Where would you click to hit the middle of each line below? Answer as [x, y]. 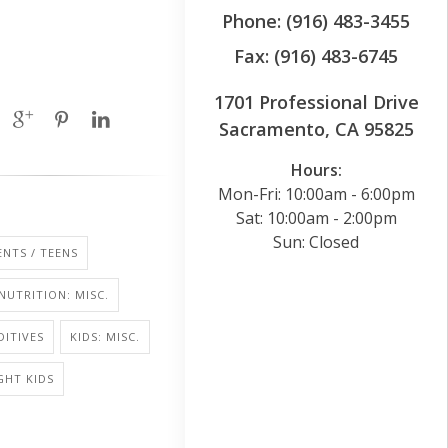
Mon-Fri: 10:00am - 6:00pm [316, 193]
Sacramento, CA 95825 [316, 128]
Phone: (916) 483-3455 [316, 20]
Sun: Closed [316, 241]
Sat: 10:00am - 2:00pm [316, 217]
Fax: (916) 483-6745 [316, 55]
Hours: [316, 169]
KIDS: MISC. [104, 336]
